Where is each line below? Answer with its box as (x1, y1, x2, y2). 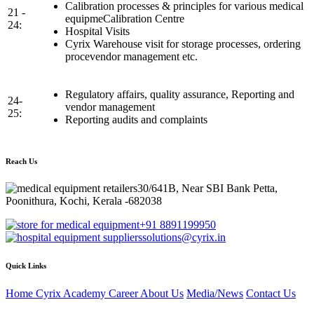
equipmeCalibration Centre (65, 12, 184, 25)
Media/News (186, 287, 243, 300)
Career (109, 287, 140, 300)
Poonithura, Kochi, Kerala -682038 (6, 195, 162, 207)
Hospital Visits (65, 25, 130, 37)
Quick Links (6, 261, 46, 271)
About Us (140, 287, 184, 300)
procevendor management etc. (65, 50, 198, 62)
